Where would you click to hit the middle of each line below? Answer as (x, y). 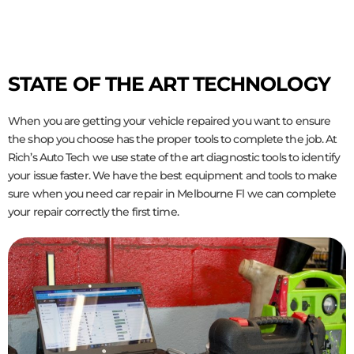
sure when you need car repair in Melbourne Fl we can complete (172, 194)
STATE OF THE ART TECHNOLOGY (169, 84)
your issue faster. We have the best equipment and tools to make (173, 176)
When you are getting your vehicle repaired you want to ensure (169, 121)
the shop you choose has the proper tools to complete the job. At (173, 139)
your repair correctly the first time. (93, 212)
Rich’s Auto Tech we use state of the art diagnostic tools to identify (174, 158)
